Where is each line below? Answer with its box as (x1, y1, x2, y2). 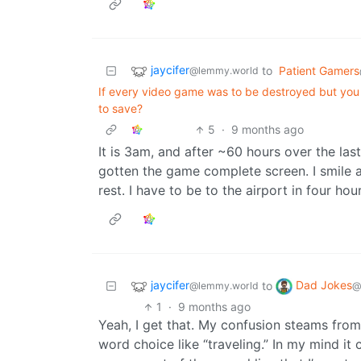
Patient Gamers (279, 64, 359, 78)
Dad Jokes (296, 278, 352, 293)
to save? (98, 102, 143, 116)
